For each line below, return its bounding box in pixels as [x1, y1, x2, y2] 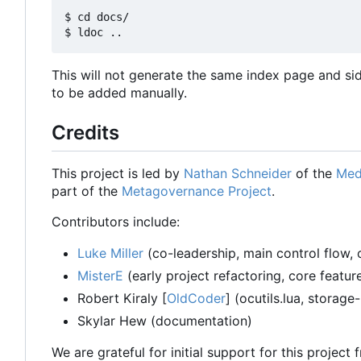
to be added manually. [52, 84, 187, 101]
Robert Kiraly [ [77, 289, 167, 306]
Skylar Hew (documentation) [77, 312, 252, 329]
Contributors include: [52, 213, 180, 230]
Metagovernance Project [122, 182, 272, 199]
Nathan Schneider [184, 164, 292, 181]
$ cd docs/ [64, 10, 129, 23]
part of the [52, 182, 122, 199]
